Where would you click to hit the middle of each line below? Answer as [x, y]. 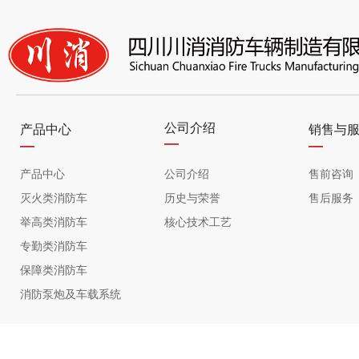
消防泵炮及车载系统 [71, 294]
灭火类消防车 [54, 198]
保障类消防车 [54, 270]
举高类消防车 [54, 222]
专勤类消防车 [54, 246]
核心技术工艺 [198, 222]
